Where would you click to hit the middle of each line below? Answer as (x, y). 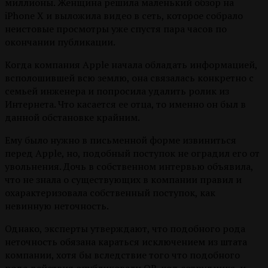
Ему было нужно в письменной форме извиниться (121, 140)
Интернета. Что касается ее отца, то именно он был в (125, 104)
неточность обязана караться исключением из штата (126, 242)
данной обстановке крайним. (72, 118)
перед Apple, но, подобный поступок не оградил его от (132, 153)
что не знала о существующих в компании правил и (123, 180)
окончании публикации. (60, 42)
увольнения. (33, 167)
